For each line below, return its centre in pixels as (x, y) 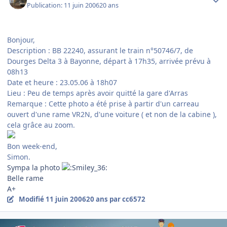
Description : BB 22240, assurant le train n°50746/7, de (100, 50)
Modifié (32, 199)
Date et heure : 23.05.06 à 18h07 (62, 82)
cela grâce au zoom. (41, 125)
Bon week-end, (32, 146)
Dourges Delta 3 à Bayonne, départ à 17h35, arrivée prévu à (109, 61)
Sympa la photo (34, 167)
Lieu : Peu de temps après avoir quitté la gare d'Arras (98, 93)
